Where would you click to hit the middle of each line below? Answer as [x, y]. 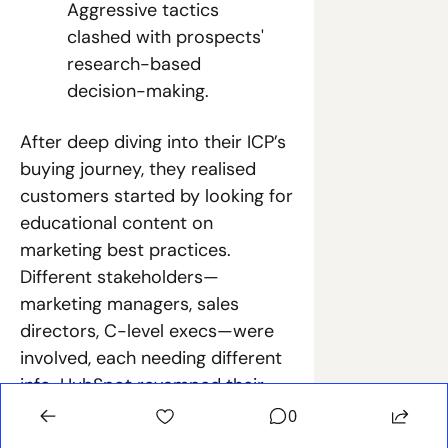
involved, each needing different [151, 358]
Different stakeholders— [119, 277]
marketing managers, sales [129, 304]
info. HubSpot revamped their [142, 385]
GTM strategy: [79, 412]
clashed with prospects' [165, 37]
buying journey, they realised [138, 169]
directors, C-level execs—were [147, 331]
